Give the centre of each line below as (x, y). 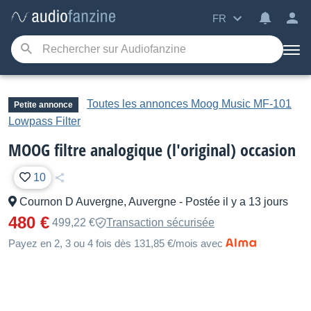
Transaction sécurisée (160, 222)
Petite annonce (43, 105)
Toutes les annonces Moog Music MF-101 (189, 104)
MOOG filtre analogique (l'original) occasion (152, 150)
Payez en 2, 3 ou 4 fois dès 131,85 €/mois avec (116, 243)
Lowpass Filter (44, 121)
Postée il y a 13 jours (237, 202)
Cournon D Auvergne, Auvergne (98, 202)
